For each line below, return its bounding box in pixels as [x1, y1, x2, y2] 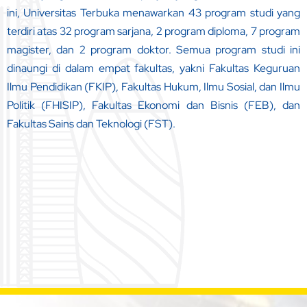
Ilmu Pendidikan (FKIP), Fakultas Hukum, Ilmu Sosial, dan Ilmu [7, 79, 300, 95]
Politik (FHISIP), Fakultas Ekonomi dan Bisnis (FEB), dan [7, 98, 300, 113]
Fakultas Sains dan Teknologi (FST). [7, 116, 175, 132]
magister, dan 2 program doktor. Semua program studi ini [7, 42, 300, 58]
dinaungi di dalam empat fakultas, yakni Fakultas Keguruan [7, 61, 300, 76]
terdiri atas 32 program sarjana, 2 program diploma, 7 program [7, 24, 300, 39]
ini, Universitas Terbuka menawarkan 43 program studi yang [7, 5, 300, 21]
